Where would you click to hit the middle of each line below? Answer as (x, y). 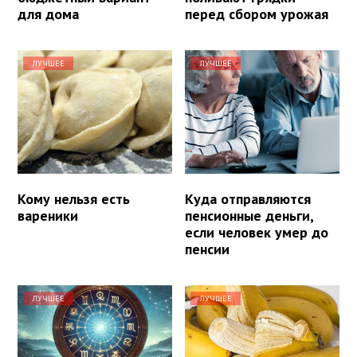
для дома (48, 14)
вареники (48, 216)
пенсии (208, 249)
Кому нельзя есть (74, 199)
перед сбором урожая (257, 14)
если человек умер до (257, 233)
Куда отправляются (248, 199)
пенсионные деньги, (249, 216)
